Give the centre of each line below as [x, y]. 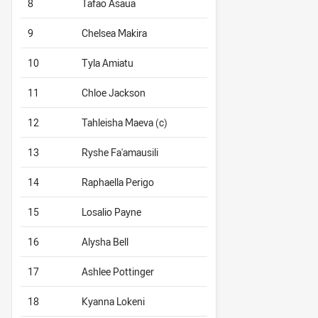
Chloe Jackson [114, 93]
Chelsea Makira [114, 33]
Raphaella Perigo [118, 182]
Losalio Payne [111, 212]
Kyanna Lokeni [113, 302]
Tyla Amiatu [108, 63]
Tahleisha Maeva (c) [125, 123]
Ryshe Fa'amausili [120, 153]
